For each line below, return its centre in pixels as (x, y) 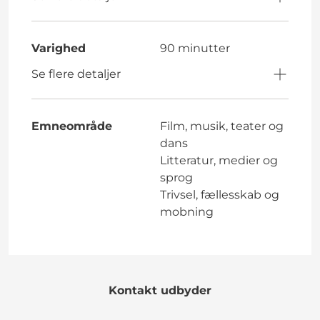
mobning (187, 211)
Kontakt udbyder (160, 290)
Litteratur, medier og (219, 160)
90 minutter (195, 48)
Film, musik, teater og (222, 126)
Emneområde (72, 126)
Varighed (59, 48)
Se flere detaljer (76, 74)
